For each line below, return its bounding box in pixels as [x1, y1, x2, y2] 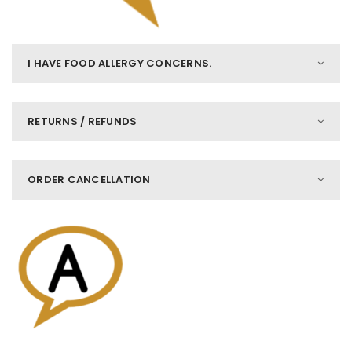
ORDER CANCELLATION [27, 172, 151, 187]
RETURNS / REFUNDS [27, 114, 137, 129]
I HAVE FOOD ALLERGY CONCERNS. [27, 56, 212, 71]
